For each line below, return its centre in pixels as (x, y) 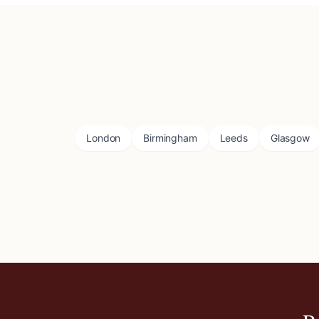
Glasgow (290, 138)
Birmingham (170, 138)
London (104, 138)
